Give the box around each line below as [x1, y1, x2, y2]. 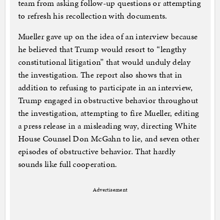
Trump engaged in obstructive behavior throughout [18, 94, 198, 107]
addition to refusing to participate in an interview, [18, 82, 193, 94]
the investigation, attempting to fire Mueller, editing [18, 107, 199, 119]
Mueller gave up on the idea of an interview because [18, 30, 198, 43]
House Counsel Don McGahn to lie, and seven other [18, 133, 200, 145]
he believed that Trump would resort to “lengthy [18, 43, 186, 55]
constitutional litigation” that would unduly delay [18, 56, 191, 68]
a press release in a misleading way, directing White [18, 120, 197, 132]
